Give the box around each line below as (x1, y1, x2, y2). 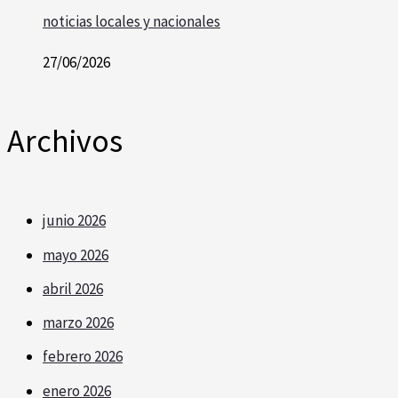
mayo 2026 (43, 244, 108, 265)
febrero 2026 (43, 346, 123, 367)
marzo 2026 (43, 313, 114, 333)
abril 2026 (43, 278, 103, 298)
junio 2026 (43, 211, 106, 231)
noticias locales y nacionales (43, 12, 220, 32)
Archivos (7, 121, 123, 162)
